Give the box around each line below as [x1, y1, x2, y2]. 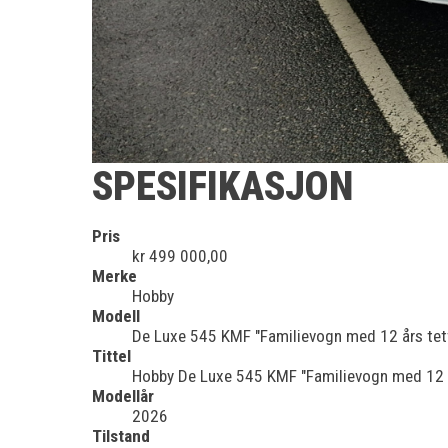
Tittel [92, 345, 131, 366]
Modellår [92, 385, 154, 406]
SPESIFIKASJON [92, 162, 353, 210]
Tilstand [92, 425, 150, 446]
